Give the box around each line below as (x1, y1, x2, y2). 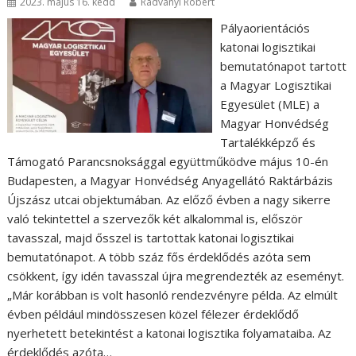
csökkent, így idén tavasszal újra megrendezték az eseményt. (7, 268, 345, 284)
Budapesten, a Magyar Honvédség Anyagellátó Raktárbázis (7, 172, 334, 188)
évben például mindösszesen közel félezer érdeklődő (7, 306, 300, 322)
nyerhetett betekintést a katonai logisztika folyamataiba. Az (7, 325, 332, 341)
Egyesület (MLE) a (219, 96, 319, 112)
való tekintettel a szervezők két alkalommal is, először (7, 211, 304, 226)
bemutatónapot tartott (219, 58, 346, 74)
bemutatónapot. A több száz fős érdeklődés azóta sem (7, 249, 311, 265)
